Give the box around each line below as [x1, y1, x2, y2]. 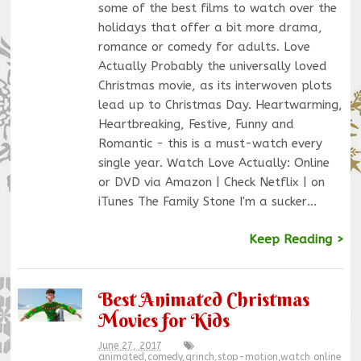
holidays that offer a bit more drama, [98, 19, 322, 35]
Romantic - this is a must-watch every [98, 135, 322, 151]
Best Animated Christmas [98, 287, 309, 312]
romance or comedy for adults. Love [98, 39, 310, 54]
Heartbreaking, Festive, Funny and [98, 116, 294, 131]
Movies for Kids [98, 308, 230, 333]
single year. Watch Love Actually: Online [98, 155, 330, 170]
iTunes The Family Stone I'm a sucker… [98, 193, 317, 209]
